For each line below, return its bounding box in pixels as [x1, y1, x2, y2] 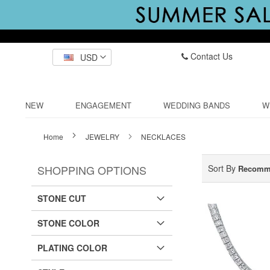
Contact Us [188, 50, 233, 62]
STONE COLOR [37, 217, 99, 229]
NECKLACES [141, 131, 186, 142]
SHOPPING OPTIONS [37, 162, 146, 178]
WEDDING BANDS [163, 99, 230, 111]
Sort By [208, 162, 236, 174]
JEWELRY [86, 131, 119, 142]
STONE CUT [37, 192, 86, 204]
